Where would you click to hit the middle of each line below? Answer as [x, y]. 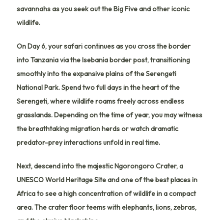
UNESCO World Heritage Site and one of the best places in [107, 179]
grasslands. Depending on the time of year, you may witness [110, 115]
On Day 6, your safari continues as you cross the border [104, 46]
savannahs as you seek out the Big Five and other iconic [103, 9]
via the [70, 60]
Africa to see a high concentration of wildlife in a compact [106, 193]
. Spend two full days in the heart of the [119, 87]
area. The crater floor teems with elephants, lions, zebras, [107, 207]
